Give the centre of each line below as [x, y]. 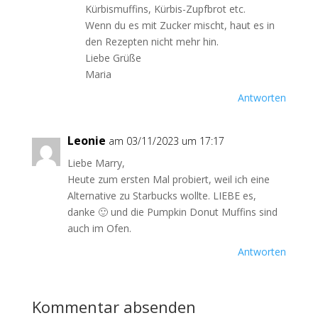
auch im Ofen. [99, 228]
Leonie [86, 141]
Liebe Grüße [113, 58]
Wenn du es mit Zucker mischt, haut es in [180, 25]
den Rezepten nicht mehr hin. [152, 42]
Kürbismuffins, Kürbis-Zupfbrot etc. [165, 9]
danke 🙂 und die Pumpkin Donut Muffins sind [172, 212]
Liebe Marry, [96, 163]
